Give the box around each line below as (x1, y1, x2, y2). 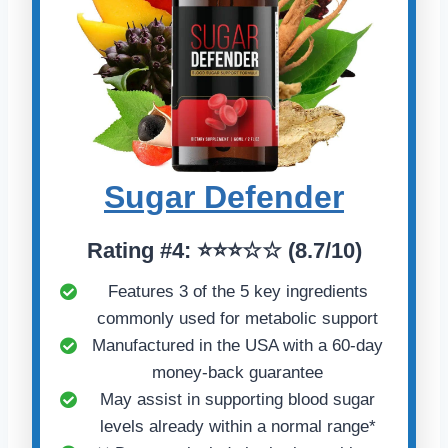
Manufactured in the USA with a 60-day (92, 335, 383, 355)
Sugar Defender (104, 178, 344, 215)
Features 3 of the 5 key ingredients (107, 281, 368, 301)
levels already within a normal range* (99, 416, 376, 436)
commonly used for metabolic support (97, 308, 378, 328)
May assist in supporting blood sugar (100, 389, 375, 409)
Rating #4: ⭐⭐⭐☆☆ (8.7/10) (86, 237, 362, 263)
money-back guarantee (152, 362, 323, 382)
